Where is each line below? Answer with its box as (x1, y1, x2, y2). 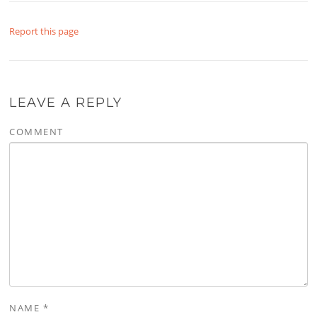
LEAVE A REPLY (9, 94, 122, 110)
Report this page (9, 24, 79, 38)
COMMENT (9, 125, 64, 138)
